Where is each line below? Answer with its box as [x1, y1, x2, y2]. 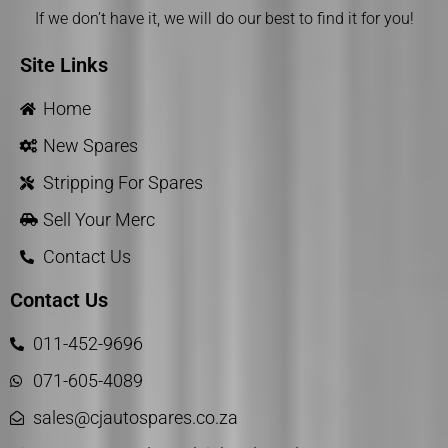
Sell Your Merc [42, 209, 155, 231]
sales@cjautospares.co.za [32, 407, 238, 429]
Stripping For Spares [42, 172, 203, 194]
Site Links [20, 53, 108, 78]
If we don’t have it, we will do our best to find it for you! [34, 9, 414, 28]
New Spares [42, 135, 138, 157]
